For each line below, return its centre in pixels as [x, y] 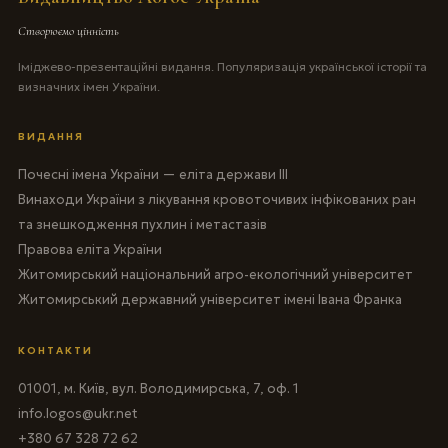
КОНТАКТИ [55, 350]
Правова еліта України [89, 249]
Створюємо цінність [68, 30]
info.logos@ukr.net [77, 413]
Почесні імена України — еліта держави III [152, 174]
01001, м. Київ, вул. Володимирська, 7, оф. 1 [158, 388]
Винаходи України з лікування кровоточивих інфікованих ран [216, 199]
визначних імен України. [88, 86]
